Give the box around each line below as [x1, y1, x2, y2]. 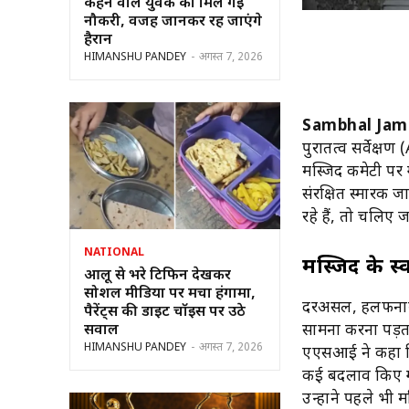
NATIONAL [84, 245, 144, 260]
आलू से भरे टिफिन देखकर [84, 266, 231, 286]
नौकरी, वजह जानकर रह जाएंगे [84, 12, 262, 32]
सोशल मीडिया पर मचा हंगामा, [84, 284, 256, 304]
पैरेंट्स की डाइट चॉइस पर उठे [84, 302, 246, 322]
